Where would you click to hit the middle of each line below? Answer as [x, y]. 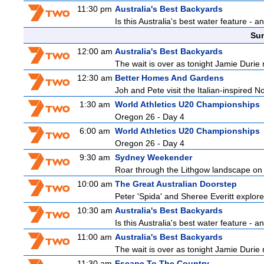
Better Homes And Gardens [169, 78]
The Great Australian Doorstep [176, 184]
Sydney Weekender [154, 157]
